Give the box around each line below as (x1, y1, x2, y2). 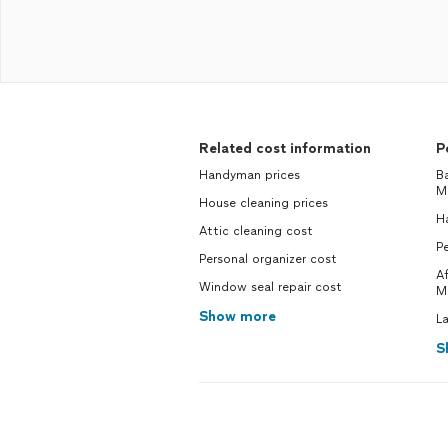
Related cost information (199, 140, 371, 157)
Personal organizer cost (199, 252, 337, 266)
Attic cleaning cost (199, 224, 313, 238)
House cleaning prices (199, 196, 328, 210)
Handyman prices (199, 168, 300, 182)
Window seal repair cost (199, 280, 342, 294)
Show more (199, 308, 276, 325)
